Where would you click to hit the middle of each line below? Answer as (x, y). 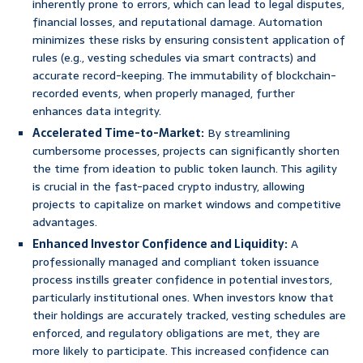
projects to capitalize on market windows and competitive (187, 205)
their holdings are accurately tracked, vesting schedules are (189, 316)
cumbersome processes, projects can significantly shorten (186, 151)
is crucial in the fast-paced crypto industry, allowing (169, 187)
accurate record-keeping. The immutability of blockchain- (184, 76)
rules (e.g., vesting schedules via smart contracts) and (174, 58)
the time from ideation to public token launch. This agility (185, 169)
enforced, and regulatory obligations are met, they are (176, 333)
